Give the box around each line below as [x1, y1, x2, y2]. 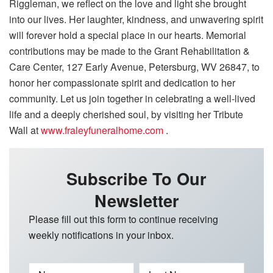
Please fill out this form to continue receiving [29, 211, 218, 226]
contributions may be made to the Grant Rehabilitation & [9, 43, 250, 58]
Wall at [9, 122, 41, 137]
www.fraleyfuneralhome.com [41, 122, 163, 137]
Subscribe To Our [66, 166, 207, 190]
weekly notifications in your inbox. [29, 227, 174, 242]
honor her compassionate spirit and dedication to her [9, 75, 235, 90]
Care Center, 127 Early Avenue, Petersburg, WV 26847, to [9, 59, 260, 74]
